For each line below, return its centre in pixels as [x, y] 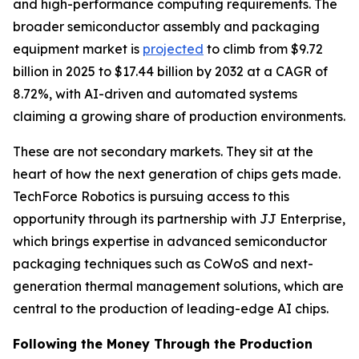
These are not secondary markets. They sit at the [163, 151]
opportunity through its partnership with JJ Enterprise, [179, 218]
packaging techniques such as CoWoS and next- [163, 263]
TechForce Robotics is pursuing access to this [151, 196]
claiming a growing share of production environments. [179, 116]
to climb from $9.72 [263, 48]
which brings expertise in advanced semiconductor [170, 241]
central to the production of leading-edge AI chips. [171, 308]
